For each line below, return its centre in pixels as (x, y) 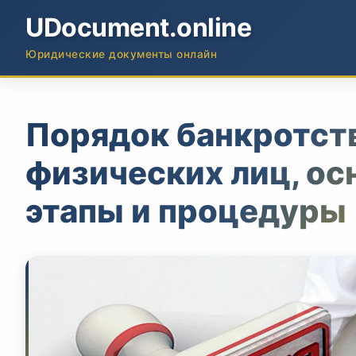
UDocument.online (138, 27)
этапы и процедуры (186, 211)
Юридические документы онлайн (121, 54)
